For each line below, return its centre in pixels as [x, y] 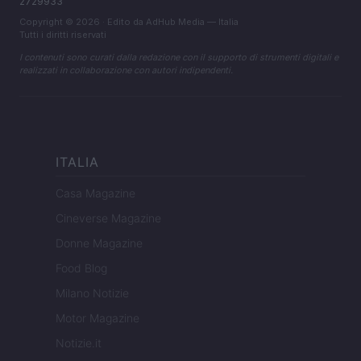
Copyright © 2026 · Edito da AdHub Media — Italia [129, 22]
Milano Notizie [92, 293]
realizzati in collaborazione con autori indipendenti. [126, 71]
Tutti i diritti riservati [63, 35]
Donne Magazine [99, 243]
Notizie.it [79, 343]
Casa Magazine [95, 193]
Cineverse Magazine [108, 218]
